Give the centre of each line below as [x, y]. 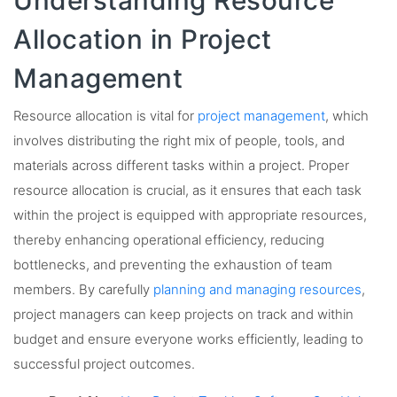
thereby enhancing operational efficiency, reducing [169, 240]
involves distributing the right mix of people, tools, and [179, 140]
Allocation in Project [143, 39]
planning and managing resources [257, 289]
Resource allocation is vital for [105, 116]
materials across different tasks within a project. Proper [181, 165]
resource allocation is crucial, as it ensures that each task [187, 190]
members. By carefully [83, 289]
